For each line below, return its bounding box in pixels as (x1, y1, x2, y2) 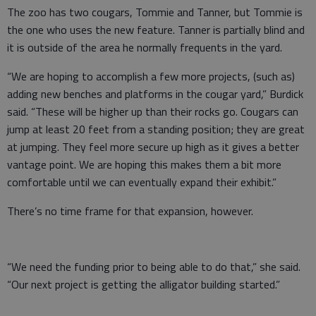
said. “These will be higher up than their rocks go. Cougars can (7, 103, 298, 120)
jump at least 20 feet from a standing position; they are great (7, 121, 305, 138)
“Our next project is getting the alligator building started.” (7, 276, 280, 293)
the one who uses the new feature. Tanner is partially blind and (7, 21, 305, 38)
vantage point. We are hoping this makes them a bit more (7, 156, 281, 173)
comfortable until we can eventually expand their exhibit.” (7, 174, 276, 190)
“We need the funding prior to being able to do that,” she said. (7, 258, 300, 275)
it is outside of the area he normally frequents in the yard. (7, 39, 282, 56)
